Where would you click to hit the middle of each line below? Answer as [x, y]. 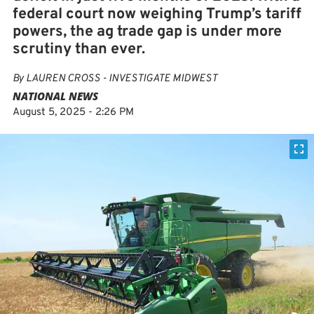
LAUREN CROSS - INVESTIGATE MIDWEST [122, 79]
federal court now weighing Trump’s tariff [157, 14]
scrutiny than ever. [79, 49]
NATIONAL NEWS [55, 96]
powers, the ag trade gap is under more [147, 32]
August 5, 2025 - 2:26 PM [73, 112]
